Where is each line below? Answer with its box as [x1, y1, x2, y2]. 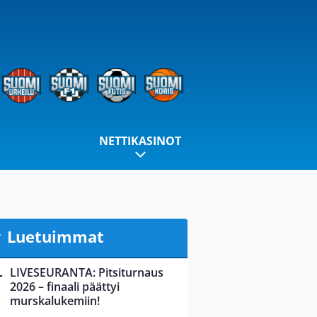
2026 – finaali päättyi [10, 279, 120, 295]
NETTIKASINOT [99, 133, 181, 149]
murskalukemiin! [10, 293, 100, 309]
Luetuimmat [6, 225, 104, 247]
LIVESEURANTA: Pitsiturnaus [10, 265, 163, 281]
